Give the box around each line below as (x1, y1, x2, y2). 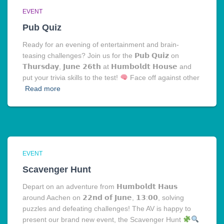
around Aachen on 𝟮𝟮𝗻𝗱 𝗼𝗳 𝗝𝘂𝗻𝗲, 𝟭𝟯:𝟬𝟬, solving (22, 193, 184, 201)
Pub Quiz (22, 22, 61, 32)
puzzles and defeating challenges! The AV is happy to (22, 204, 191, 212)
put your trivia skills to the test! (22, 73, 120, 81)
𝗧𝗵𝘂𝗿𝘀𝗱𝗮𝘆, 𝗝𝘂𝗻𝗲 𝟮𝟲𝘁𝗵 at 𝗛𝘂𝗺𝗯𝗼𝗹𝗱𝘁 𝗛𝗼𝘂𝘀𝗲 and (22, 62, 191, 70)
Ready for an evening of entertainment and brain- (22, 40, 179, 48)
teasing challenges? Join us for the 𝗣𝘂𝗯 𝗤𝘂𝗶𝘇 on (22, 51, 179, 59)
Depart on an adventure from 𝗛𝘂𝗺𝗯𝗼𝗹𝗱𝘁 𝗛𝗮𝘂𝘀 (22, 182, 177, 190)
